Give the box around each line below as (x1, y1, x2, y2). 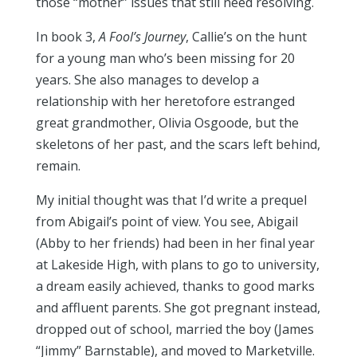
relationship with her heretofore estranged (35, 92, 295, 110)
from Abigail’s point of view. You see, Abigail (35, 213, 298, 230)
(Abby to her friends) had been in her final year (35, 234, 315, 252)
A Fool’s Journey (98, 28, 186, 45)
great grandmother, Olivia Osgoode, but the (35, 114, 299, 131)
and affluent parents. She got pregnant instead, (35, 299, 320, 316)
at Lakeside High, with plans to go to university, (35, 256, 320, 273)
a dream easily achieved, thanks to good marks (35, 277, 315, 295)
